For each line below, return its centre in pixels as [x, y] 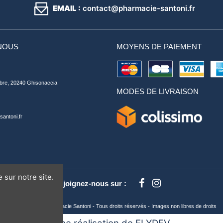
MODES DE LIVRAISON [158, 91]
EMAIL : [66, 8]
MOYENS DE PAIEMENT [159, 47]
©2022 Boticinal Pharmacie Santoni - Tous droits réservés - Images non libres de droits [111, 206]
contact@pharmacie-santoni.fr [138, 8]
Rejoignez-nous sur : [90, 184]
